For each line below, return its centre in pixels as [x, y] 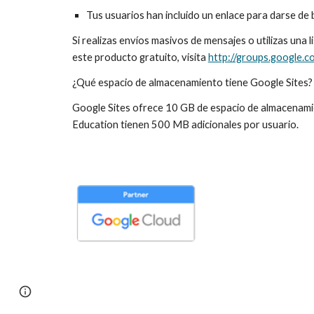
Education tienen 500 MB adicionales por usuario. [185, 124]
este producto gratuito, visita [140, 57]
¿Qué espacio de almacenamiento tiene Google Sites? [192, 82]
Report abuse [71, 291]
